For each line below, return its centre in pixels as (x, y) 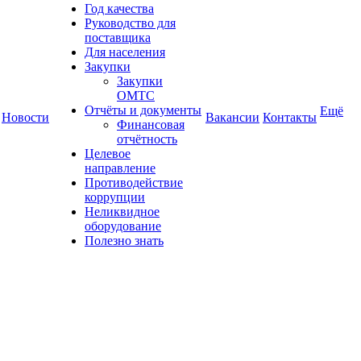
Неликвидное (122, 212)
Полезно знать (124, 241)
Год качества (119, 8)
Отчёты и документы (143, 110)
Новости (25, 117)
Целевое (108, 154)
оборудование (123, 226)
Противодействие (134, 183)
